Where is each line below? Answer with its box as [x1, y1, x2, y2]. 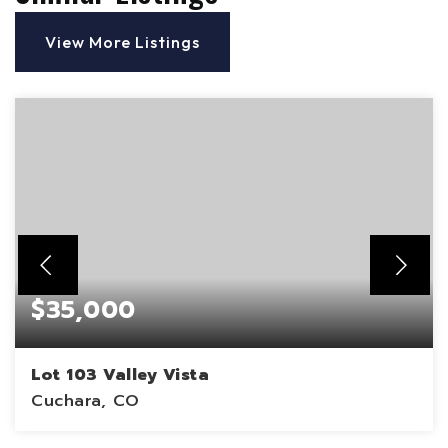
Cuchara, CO [31, 389, 140, 413]
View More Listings [45, 32, 200, 52]
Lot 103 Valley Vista [31, 363, 209, 387]
